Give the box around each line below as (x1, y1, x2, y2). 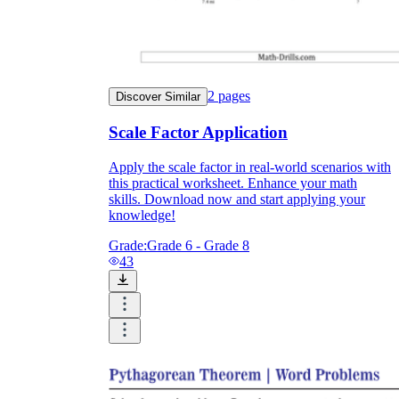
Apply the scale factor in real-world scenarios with (109, 159, 391, 175)
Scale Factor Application (109, 123, 288, 142)
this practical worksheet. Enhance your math (109, 175, 357, 191)
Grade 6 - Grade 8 (147, 237, 249, 253)
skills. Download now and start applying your (109, 191, 365, 207)
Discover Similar (116, 90, 200, 104)
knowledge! (109, 207, 175, 223)
